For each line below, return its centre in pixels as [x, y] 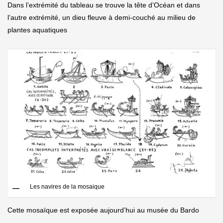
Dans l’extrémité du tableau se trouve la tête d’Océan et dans [104, 5]
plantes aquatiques [37, 30]
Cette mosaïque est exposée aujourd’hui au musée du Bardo [103, 210]
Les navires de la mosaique [67, 186]
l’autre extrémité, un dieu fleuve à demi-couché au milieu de [102, 18]
